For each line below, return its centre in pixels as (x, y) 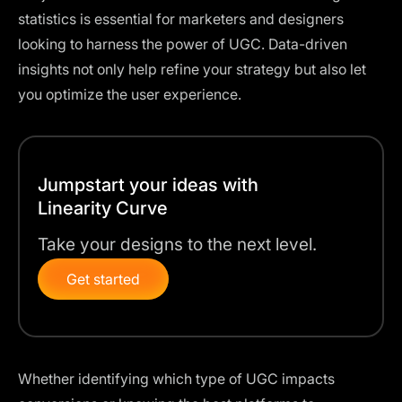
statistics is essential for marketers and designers (181, 18)
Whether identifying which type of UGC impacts (176, 378)
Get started (103, 279)
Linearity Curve (103, 208)
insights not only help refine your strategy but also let (192, 69)
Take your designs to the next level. (177, 244)
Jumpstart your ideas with (148, 184)
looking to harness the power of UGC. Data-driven (183, 44)
